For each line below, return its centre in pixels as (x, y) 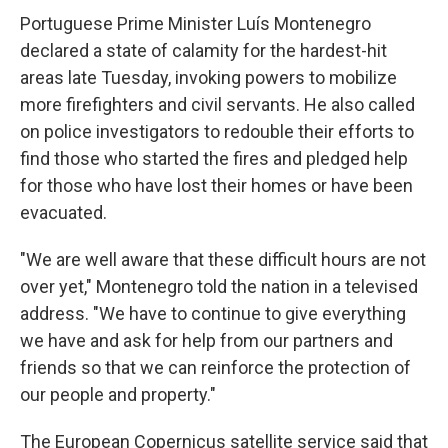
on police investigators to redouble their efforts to (217, 131)
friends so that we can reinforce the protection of (215, 367)
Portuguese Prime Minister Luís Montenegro (195, 23)
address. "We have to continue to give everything (213, 313)
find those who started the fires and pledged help (214, 158)
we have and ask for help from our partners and (206, 340)
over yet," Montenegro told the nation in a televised (219, 286)
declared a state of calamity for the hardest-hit (203, 50)
